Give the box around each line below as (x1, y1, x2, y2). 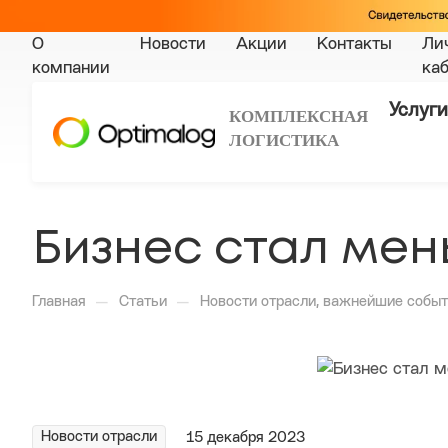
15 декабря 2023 (186, 430, 305, 446)
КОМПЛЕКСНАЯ (229, 106, 372, 126)
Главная (32, 295, 86, 311)
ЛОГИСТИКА (229, 130, 339, 150)
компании (32, 60, 110, 78)
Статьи (119, 295, 167, 311)
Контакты (317, 36, 392, 54)
